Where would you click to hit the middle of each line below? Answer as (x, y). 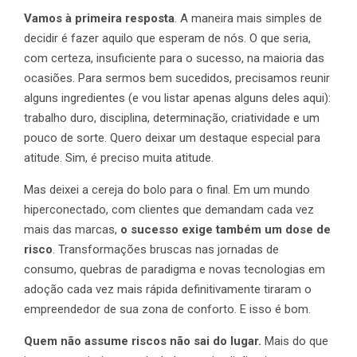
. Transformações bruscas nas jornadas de (166, 250)
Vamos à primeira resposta (99, 19)
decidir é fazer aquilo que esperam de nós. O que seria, (167, 39)
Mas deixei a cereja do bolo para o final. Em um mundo (167, 190)
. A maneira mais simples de (248, 19)
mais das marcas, (72, 230)
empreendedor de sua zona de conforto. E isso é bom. (167, 310)
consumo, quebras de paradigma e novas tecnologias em (175, 270)
